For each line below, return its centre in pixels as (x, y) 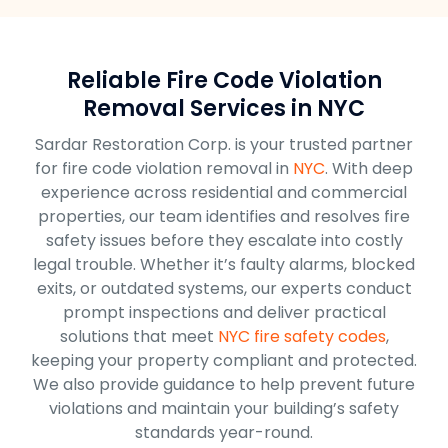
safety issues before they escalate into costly (224, 240)
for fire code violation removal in (164, 168)
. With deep (369, 168)
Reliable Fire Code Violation (224, 80)
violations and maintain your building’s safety (224, 408)
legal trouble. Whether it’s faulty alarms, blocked (224, 264)
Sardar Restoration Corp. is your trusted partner (224, 144)
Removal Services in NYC (224, 108)
